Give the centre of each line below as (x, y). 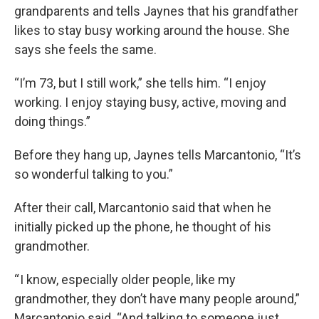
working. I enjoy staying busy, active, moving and (150, 103)
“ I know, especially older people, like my (125, 280)
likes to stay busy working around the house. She (152, 31)
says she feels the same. (85, 50)
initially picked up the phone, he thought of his (143, 227)
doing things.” (52, 122)
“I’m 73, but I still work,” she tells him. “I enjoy (140, 83)
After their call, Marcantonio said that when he (143, 208)
